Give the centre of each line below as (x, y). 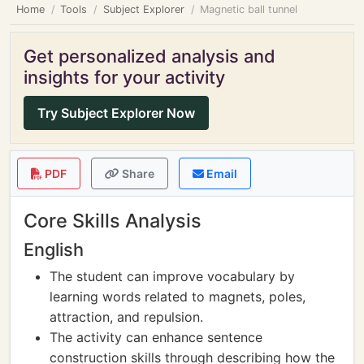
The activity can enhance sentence (156, 337)
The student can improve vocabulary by (172, 276)
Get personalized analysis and (149, 56)
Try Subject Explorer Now (116, 113)
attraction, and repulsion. (126, 317)
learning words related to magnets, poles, (178, 297)
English (54, 249)
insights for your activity (124, 77)
